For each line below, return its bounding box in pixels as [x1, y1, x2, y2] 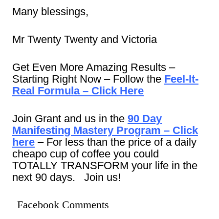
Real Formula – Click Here [12, 84, 144, 97]
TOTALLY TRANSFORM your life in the [12, 159, 197, 172]
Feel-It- [164, 72, 198, 85]
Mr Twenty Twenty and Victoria [12, 33, 157, 45]
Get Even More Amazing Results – [12, 61, 175, 73]
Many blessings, [12, 5, 88, 18]
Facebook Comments [17, 198, 109, 211]
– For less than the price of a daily [35, 135, 197, 148]
